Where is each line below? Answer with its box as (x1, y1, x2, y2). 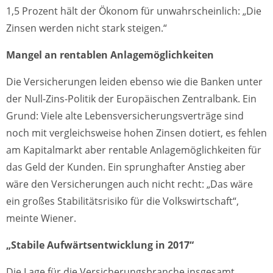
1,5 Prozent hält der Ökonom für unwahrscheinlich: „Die (6, 4, 261, 18)
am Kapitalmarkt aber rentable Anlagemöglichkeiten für (6, 143, 261, 157)
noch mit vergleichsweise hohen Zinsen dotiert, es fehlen (6, 126, 267, 140)
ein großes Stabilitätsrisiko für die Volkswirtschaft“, (6, 194, 239, 208)
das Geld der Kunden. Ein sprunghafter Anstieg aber (6, 160, 246, 174)
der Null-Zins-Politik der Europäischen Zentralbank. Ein (6, 92, 257, 106)
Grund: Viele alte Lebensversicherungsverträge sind (6, 109, 244, 123)
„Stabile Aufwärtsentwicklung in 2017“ (6, 238, 194, 252)
